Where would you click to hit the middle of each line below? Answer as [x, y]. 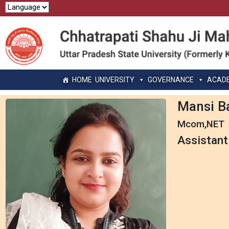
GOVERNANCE [170, 79]
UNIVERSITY [114, 79]
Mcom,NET [201, 124]
